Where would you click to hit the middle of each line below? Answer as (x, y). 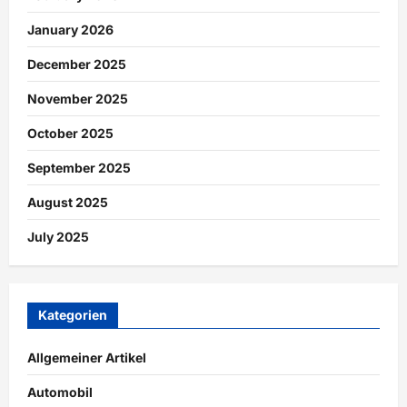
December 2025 (77, 65)
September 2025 (79, 168)
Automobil (60, 392)
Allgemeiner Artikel (87, 358)
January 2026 (70, 30)
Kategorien (73, 315)
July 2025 (58, 237)
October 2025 (70, 134)
